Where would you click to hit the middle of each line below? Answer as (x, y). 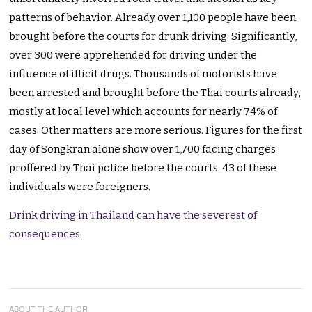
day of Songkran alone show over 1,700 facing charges (143, 149)
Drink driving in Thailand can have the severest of (133, 216)
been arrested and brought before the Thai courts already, (155, 93)
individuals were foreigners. (80, 187)
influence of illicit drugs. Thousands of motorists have (143, 74)
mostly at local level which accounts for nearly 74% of (143, 112)
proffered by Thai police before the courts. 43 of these (143, 168)
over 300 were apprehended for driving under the (133, 55)
